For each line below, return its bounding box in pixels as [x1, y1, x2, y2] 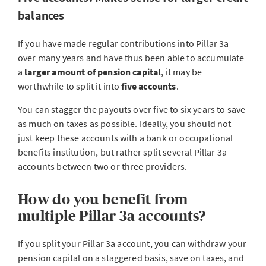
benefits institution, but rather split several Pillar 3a [18, 146, 227, 158]
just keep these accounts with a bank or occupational [18, 132, 233, 144]
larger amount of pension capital [24, 66, 161, 78]
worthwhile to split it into [18, 80, 120, 92]
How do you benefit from [18, 191, 188, 207]
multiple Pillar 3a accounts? [18, 208, 206, 224]
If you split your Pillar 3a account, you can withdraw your [18, 237, 247, 249]
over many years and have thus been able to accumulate [18, 52, 245, 64]
